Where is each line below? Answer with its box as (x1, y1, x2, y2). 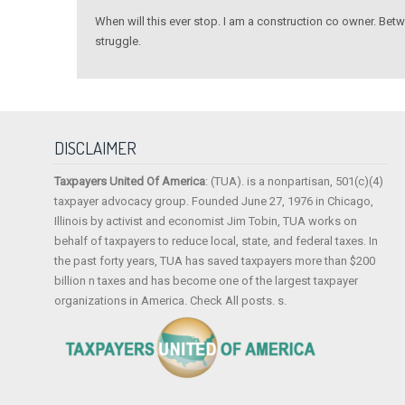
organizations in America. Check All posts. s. (54, 294, 287, 308)
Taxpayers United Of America (54, 174, 206, 189)
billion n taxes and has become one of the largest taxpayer (54, 274, 359, 288)
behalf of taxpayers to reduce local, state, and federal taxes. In (54, 234, 379, 249)
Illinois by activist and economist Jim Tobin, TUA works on (54, 214, 358, 229)
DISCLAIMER (54, 137, 137, 159)
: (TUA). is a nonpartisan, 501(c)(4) (205, 174, 384, 189)
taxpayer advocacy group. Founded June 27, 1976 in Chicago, (54, 194, 374, 209)
